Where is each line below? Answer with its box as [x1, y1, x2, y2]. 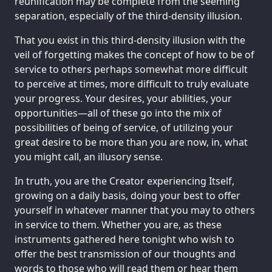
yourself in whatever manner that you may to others [15, 203, 255, 217]
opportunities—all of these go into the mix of [15, 106, 222, 120]
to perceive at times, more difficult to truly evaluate [15, 76, 249, 90]
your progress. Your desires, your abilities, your [15, 91, 232, 105]
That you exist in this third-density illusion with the [15, 33, 245, 47]
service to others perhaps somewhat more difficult [15, 62, 248, 76]
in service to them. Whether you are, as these [15, 217, 222, 231]
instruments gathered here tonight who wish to [15, 232, 234, 246]
